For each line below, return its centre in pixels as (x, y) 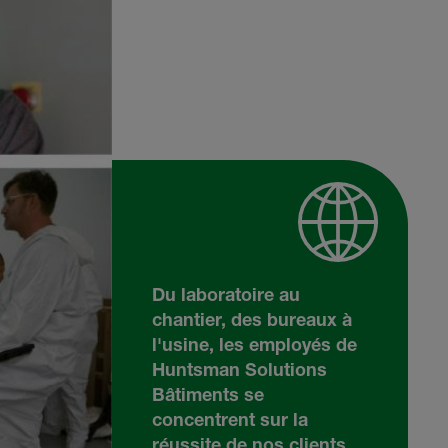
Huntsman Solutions (239, 369)
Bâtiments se (208, 394)
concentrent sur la (230, 419)
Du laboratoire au (226, 294)
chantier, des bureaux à (252, 319)
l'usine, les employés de (254, 344)
